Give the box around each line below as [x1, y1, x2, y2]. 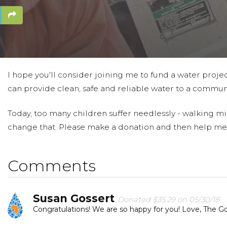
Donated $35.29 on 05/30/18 [118, 195, 219, 204]
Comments [8, 156, 96, 175]
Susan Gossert [33, 192, 118, 205]
